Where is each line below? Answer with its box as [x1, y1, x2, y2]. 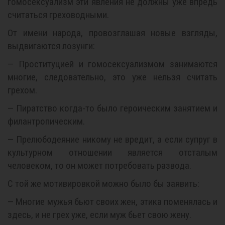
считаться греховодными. [8, 9, 109, 21]
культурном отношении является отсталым [8, 147, 217, 158]
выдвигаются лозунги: [8, 40, 95, 52]
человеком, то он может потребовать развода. [8, 160, 191, 171]
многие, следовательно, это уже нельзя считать [8, 71, 217, 83]
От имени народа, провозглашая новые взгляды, [8, 27, 217, 39]
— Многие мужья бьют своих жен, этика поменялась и [8, 196, 217, 207]
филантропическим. [8, 116, 85, 127]
